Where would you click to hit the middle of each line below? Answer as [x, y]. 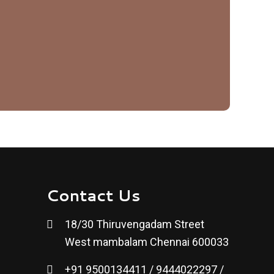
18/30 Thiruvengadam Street [135, 224]
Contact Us [93, 195]
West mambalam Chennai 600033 [147, 242]
